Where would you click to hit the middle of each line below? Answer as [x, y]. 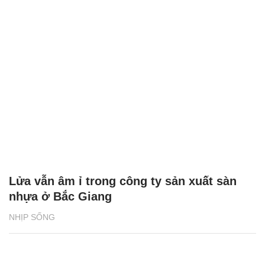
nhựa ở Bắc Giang [60, 196]
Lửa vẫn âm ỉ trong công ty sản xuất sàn [123, 181]
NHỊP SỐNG [32, 217]
